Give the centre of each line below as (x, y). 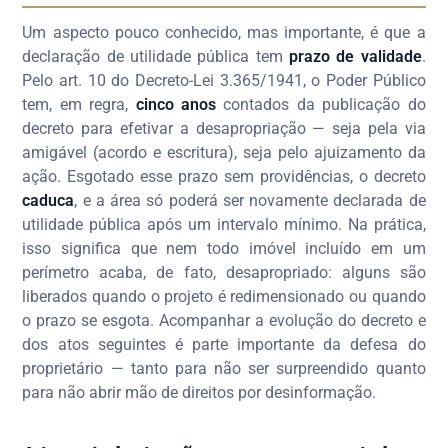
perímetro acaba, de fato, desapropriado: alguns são (224, 272)
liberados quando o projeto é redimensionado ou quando (224, 296)
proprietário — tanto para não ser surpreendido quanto (224, 368)
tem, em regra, (79, 104)
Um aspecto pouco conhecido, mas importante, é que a (224, 32)
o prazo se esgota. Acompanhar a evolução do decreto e (224, 320)
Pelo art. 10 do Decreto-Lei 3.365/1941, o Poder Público (224, 80)
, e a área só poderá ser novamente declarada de (250, 200)
